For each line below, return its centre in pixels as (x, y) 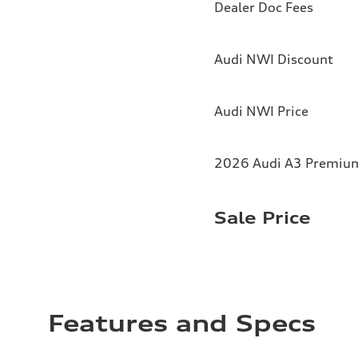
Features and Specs (182, 323)
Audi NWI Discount (274, 59)
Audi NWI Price (261, 111)
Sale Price (263, 217)
